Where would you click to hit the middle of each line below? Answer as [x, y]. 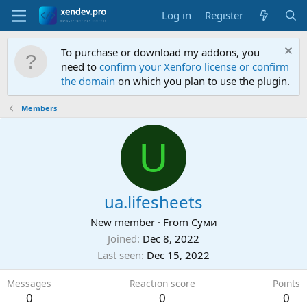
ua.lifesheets [153, 202]
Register [224, 15]
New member [122, 222]
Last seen [119, 255]
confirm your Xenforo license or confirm [194, 66]
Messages [29, 283]
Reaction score [162, 283]
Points [286, 283]
